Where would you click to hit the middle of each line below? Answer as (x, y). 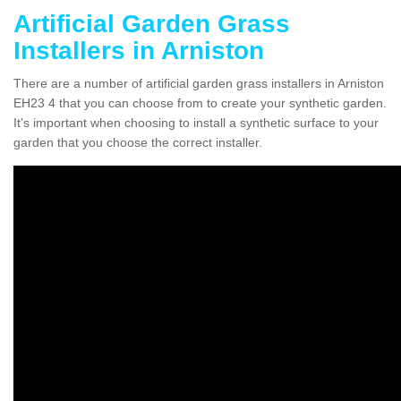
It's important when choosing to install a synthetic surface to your (196, 122)
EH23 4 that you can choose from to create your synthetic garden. (200, 102)
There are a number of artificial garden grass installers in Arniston (199, 83)
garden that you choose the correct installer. (138, 142)
